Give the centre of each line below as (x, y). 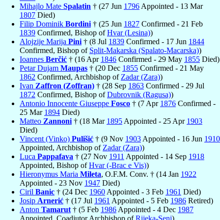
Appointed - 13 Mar (171, 6)
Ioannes (33, 59)
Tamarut (56, 209)
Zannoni (57, 121)
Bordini (78, 24)
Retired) (200, 200)
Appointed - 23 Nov (52, 183)
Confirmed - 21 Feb (171, 24)
